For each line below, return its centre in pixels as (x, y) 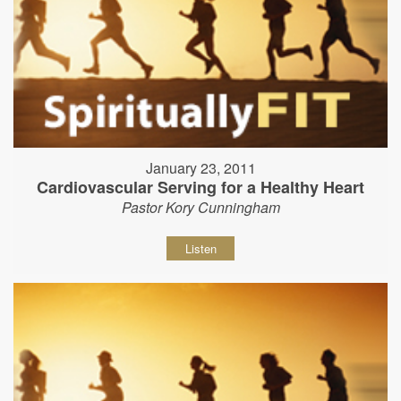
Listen (200, 248)
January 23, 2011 (200, 167)
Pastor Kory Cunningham (200, 207)
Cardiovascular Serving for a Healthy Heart (200, 187)
